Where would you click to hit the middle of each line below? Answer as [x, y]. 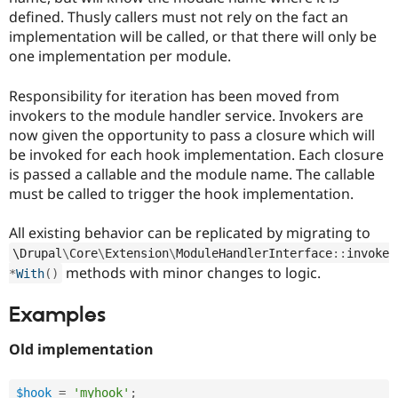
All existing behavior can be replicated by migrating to [190, 232]
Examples [57, 315]
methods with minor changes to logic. [191, 272]
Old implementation [81, 350]
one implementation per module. [120, 56]
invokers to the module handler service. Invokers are [186, 115]
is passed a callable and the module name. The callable [192, 174]
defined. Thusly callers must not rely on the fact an [179, 17]
